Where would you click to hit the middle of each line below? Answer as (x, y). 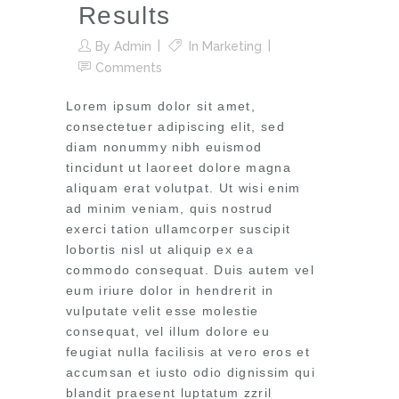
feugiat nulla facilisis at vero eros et (188, 352)
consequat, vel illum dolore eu (168, 331)
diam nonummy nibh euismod (164, 147)
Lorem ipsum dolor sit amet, (161, 106)
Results (125, 16)
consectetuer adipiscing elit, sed (175, 126)
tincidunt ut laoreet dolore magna (179, 167)
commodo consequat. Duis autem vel (190, 270)
